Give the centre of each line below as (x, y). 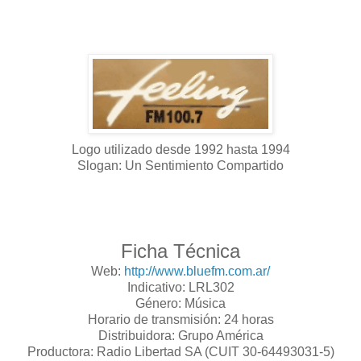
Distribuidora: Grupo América (180, 335)
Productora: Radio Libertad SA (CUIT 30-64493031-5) (180, 351)
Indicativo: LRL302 (180, 287)
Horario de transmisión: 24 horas (180, 319)
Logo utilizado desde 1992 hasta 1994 (180, 149)
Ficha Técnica (180, 251)
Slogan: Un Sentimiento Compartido (180, 165)
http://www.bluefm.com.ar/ (197, 271)
